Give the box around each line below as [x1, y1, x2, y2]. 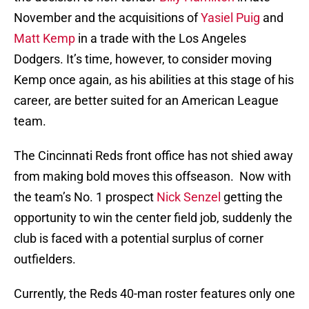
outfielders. [14, 252, 76, 267]
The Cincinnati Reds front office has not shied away [14, 148, 293, 163]
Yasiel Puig [201, 10, 260, 26]
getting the [221, 190, 283, 205]
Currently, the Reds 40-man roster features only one [14, 286, 295, 301]
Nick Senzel [157, 190, 221, 205]
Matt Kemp [14, 31, 75, 46]
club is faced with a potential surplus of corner [14, 231, 263, 246]
